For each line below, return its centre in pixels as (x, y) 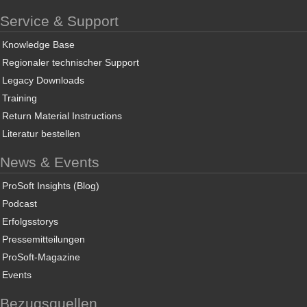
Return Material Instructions (62, 116)
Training (20, 98)
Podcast (20, 204)
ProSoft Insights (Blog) (51, 186)
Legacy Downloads (43, 80)
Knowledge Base (38, 45)
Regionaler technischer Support (71, 62)
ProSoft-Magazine (41, 257)
